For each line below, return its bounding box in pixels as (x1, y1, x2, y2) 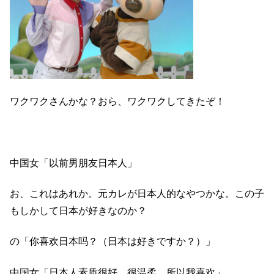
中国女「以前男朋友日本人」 (10, 157, 137, 168)
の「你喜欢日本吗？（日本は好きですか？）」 (10, 236, 215, 247)
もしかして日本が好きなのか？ (10, 206, 147, 217)
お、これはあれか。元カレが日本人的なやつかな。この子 (10, 188, 264, 199)
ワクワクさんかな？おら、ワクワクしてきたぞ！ (10, 95, 225, 106)
